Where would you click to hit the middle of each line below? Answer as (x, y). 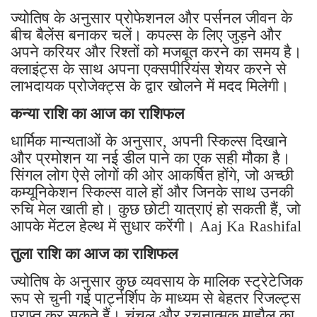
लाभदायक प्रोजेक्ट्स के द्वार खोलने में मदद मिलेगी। (150, 86)
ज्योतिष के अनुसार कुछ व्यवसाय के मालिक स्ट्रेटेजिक (157, 282)
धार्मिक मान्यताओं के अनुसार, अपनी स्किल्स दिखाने (149, 142)
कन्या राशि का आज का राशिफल (99, 114)
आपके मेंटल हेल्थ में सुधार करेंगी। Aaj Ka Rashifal (156, 226)
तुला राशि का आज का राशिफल (96, 254)
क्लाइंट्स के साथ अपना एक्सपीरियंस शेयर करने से (149, 69)
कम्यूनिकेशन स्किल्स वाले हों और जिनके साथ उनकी (152, 192)
